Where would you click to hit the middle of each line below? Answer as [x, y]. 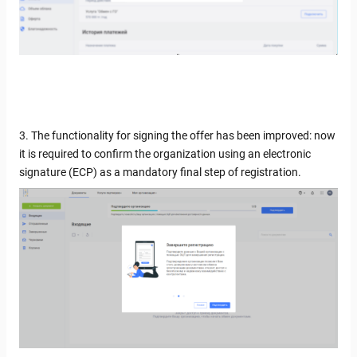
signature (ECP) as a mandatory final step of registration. [160, 173]
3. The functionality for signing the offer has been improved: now [177, 136]
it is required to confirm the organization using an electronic [165, 154]
